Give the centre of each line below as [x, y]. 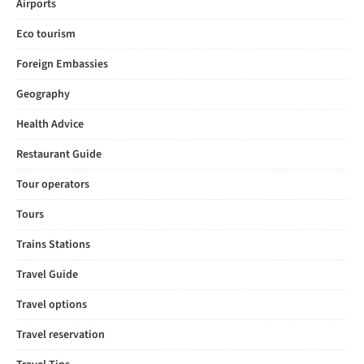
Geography [43, 94]
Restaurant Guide [59, 154]
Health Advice [50, 124]
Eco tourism [46, 34]
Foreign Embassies [62, 64]
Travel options [52, 305]
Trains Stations [53, 245]
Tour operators [53, 184]
